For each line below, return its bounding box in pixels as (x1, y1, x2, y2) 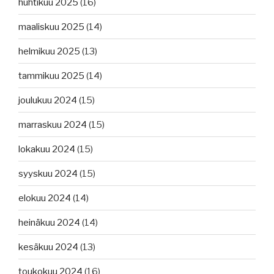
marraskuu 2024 (18, 119, 87, 130)
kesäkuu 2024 (18, 241, 78, 253)
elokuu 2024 (18, 192, 71, 204)
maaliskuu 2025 (18, 21, 84, 32)
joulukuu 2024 (18, 94, 77, 106)
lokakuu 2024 (18, 143, 75, 155)
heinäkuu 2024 (18, 217, 80, 228)
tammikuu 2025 (18, 70, 84, 81)
